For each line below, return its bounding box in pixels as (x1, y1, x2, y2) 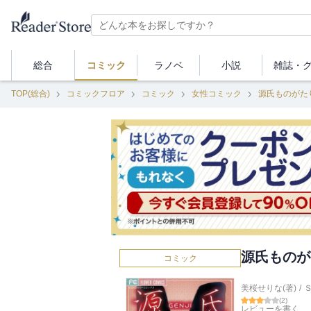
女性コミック (192, 89, 242, 99)
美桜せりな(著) (241, 283, 296, 294)
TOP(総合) (11, 89, 50, 99)
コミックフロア (67, 89, 125, 99)
